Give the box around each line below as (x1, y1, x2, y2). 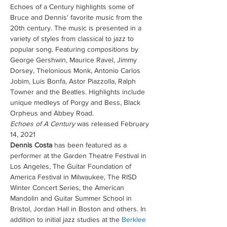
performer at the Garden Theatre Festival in (10, 152, 148, 160)
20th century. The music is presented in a (10, 24, 143, 32)
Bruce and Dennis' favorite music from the (10, 13, 144, 21)
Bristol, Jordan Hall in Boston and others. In (10, 205, 148, 213)
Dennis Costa (10, 141, 52, 149)
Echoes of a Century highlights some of (10, 3, 136, 11)
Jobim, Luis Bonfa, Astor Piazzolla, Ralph (10, 77, 138, 85)
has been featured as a (52, 141, 129, 149)
